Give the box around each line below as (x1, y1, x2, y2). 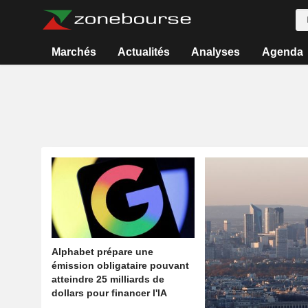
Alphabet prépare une (51, 246, 153, 258)
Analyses (191, 46, 241, 58)
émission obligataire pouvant (51, 260, 189, 272)
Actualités (118, 46, 170, 58)
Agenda (261, 46, 303, 58)
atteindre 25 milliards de (51, 274, 164, 285)
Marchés (51, 46, 96, 58)
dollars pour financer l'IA (51, 287, 167, 299)
